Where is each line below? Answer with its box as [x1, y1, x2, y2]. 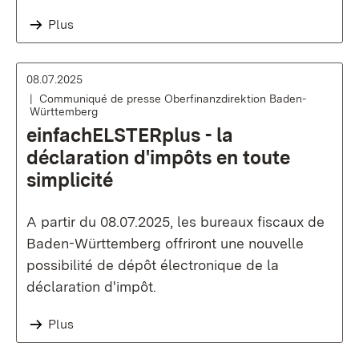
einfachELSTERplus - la [26, 123, 233, 147]
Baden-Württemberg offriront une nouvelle [26, 235, 304, 252]
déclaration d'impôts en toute [26, 146, 290, 169]
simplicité [26, 168, 113, 192]
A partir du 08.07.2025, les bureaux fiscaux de [26, 213, 325, 230]
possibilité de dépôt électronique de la [26, 256, 279, 273]
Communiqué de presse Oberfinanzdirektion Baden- [39, 92, 306, 105]
